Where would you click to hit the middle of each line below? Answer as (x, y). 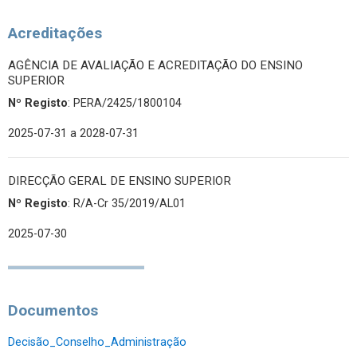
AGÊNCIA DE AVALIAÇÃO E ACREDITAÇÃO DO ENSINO (155, 65)
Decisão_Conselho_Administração (97, 342)
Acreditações (55, 33)
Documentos (53, 310)
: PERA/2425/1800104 (125, 103)
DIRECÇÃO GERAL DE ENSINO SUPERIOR (120, 181)
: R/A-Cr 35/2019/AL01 (127, 204)
